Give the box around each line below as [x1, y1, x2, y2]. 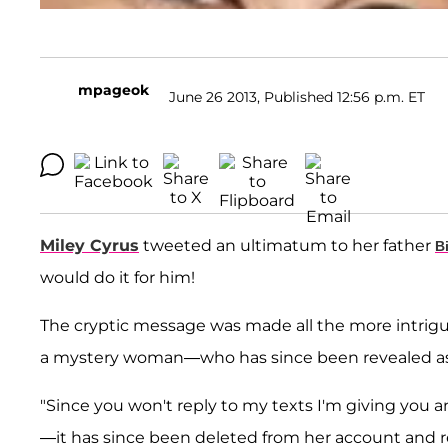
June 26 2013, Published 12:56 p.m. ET [169, 87, 425, 106]
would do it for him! [40, 268, 195, 288]
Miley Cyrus [40, 236, 139, 256]
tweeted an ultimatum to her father [139, 236, 435, 256]
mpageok [78, 81, 149, 100]
